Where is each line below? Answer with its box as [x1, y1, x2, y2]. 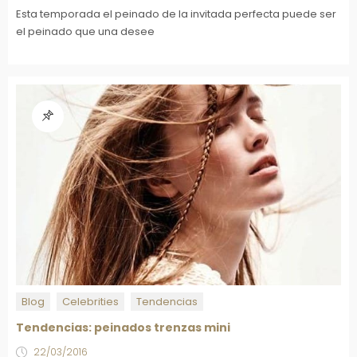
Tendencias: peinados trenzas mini [16, 320, 230, 336]
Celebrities [62, 293, 119, 309]
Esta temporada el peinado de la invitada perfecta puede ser [16, 6, 336, 22]
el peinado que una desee [16, 23, 155, 39]
